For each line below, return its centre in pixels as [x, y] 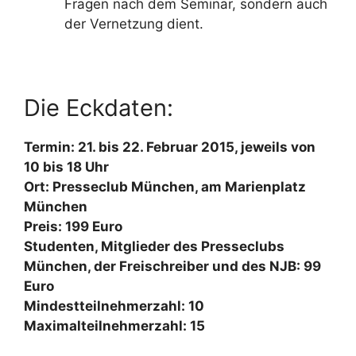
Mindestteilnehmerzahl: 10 [114, 306]
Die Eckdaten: [99, 108]
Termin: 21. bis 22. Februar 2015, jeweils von [170, 147]
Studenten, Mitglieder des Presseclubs [154, 246]
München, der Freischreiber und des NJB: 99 [172, 266]
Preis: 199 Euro [73, 226]
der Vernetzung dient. [134, 24]
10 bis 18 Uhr [66, 167]
